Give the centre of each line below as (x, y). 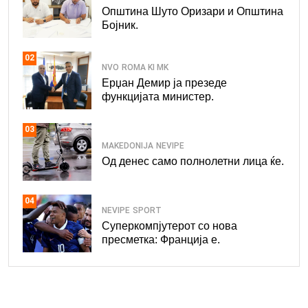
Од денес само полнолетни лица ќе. (193, 162)
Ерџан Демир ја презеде (164, 83)
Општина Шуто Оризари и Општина (192, 12)
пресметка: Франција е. (161, 240)
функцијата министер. (158, 97)
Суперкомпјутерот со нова (169, 226)
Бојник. (120, 25)
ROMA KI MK (145, 68)
